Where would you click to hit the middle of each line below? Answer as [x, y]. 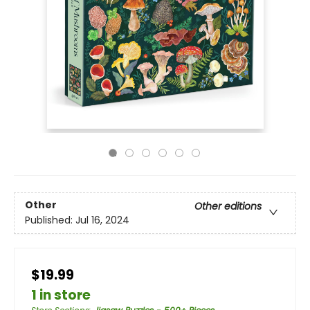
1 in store [61, 295]
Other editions [228, 207]
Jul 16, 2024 [102, 220]
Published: [50, 220]
